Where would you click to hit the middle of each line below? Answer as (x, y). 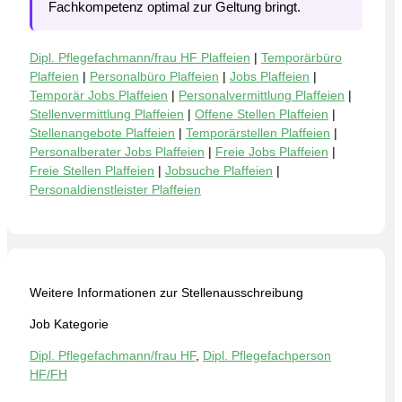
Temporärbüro (301, 57)
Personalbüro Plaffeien (154, 76)
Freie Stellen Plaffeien (92, 170)
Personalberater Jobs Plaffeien (117, 152)
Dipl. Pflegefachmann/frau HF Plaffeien (140, 57)
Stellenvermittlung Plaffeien (107, 114)
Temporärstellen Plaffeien (258, 133)
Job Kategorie (69, 324)
